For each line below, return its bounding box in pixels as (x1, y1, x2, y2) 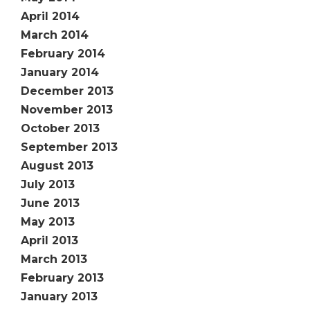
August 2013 (21, 159, 93, 172)
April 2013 (21, 234, 78, 247)
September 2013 (21, 140, 118, 154)
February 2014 (21, 47, 105, 60)
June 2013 (21, 197, 80, 210)
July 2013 (21, 178, 75, 191)
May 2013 (21, 215, 75, 228)
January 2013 (21, 290, 98, 303)
